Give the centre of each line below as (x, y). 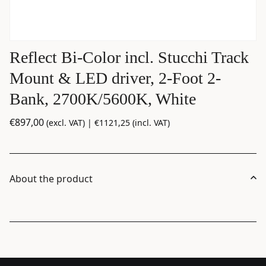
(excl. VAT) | (70, 122)
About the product (51, 178)
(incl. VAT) (150, 122)
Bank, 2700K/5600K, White (103, 99)
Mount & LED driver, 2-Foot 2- (115, 78)
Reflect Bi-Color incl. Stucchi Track (129, 57)
